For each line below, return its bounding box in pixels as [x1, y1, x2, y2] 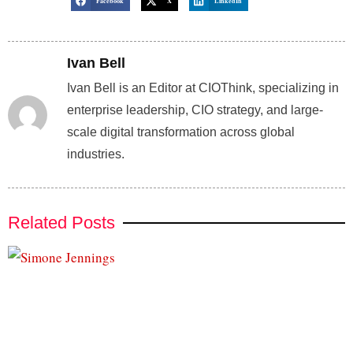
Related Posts [8, 212, 115, 232]
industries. [67, 147, 124, 162]
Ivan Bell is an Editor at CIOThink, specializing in [67, 81, 339, 95]
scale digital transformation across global [67, 125, 295, 139]
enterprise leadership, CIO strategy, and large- [67, 103, 323, 117]
